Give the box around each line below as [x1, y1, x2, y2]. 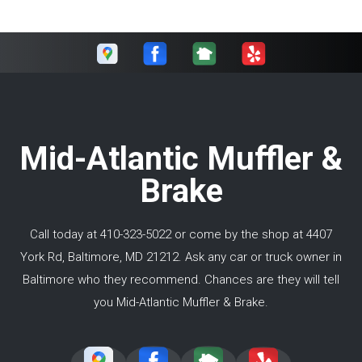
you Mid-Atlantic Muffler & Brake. [94, 295, 268, 310]
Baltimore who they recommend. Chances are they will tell [23, 272, 339, 288]
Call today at [30, 227, 100, 242]
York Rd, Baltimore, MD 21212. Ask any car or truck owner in [20, 250, 342, 265]
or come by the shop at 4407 [171, 227, 332, 242]
